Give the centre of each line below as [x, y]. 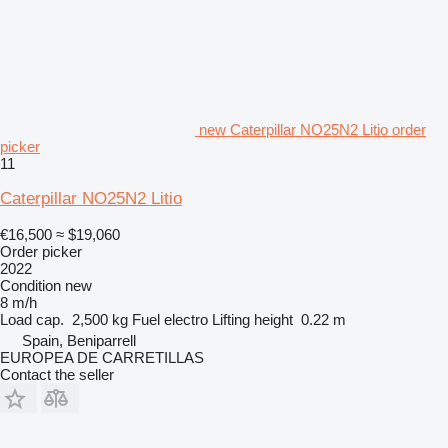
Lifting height [252, 320]
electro [186, 320]
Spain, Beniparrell [79, 341]
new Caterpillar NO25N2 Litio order [312, 130]
